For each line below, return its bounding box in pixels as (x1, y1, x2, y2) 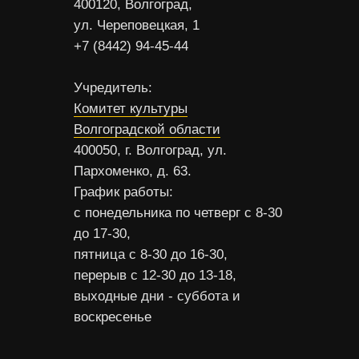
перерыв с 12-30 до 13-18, (74, 268, 236, 283)
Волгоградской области (74, 122, 220, 137)
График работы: (74, 184, 173, 200)
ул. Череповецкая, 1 (74, 18, 200, 33)
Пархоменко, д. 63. (74, 163, 192, 179)
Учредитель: (74, 80, 152, 95)
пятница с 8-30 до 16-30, (74, 247, 228, 262)
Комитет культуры (74, 101, 188, 116)
